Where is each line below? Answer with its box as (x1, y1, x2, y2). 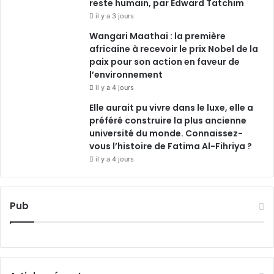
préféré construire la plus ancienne (89, 114, 246, 127)
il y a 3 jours (95, 12, 134, 21)
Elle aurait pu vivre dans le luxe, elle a (89, 102, 253, 114)
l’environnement (89, 68, 163, 81)
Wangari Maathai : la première (89, 30, 226, 43)
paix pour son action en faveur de (89, 56, 240, 68)
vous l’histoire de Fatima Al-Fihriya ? (89, 140, 252, 153)
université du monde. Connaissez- (89, 127, 243, 140)
